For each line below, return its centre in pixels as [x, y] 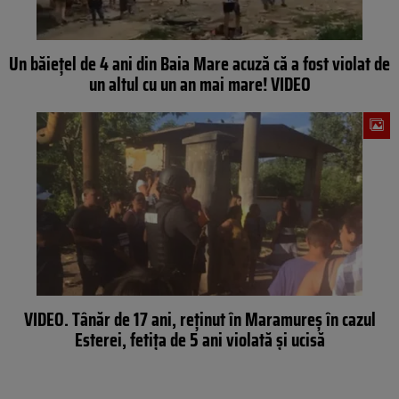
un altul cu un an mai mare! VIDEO [199, 84]
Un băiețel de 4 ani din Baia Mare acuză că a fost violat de [199, 63]
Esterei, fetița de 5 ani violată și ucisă [199, 339]
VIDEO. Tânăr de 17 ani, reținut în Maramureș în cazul [199, 319]
